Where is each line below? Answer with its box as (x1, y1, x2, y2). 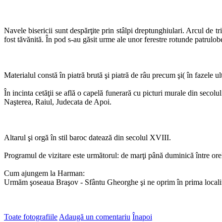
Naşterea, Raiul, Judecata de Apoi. (4, 97, 111, 106)
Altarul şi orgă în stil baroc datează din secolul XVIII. (4, 133, 171, 142)
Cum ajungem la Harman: (4, 168, 85, 177)
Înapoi (132, 212, 152, 221)
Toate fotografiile (4, 212, 57, 221)
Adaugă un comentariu (59, 212, 130, 221)
